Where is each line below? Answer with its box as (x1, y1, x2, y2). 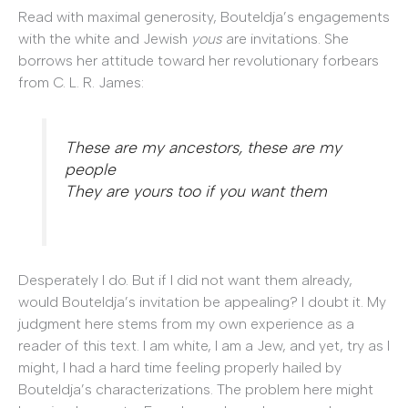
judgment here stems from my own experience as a (18, 315, 354, 333)
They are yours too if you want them (65, 180, 328, 200)
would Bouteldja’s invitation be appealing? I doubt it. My (18, 293, 386, 311)
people (65, 158, 117, 178)
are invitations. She (222, 30, 349, 48)
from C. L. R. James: (18, 74, 144, 92)
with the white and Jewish (18, 30, 191, 48)
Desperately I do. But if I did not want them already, (18, 271, 352, 290)
